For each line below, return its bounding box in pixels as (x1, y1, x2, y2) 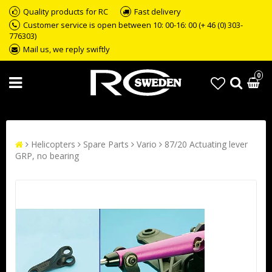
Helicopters (31, 138, 75, 150)
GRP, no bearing (15, 150, 79, 161)
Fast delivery (134, 6, 181, 17)
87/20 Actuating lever (165, 138, 248, 150)
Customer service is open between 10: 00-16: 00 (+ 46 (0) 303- (23, 19, 243, 30)
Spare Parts (83, 138, 129, 150)
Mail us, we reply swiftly (23, 44, 110, 55)
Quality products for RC (23, 6, 108, 17)
